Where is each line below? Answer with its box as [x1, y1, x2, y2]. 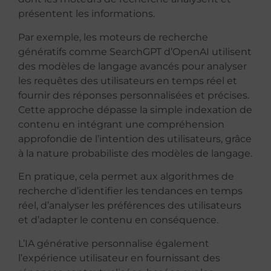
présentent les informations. [18, 8, 155, 20]
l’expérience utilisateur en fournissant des [18, 252, 220, 264]
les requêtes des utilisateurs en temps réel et [18, 74, 237, 87]
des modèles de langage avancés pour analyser [18, 60, 247, 72]
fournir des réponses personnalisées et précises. [18, 89, 249, 101]
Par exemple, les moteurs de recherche [18, 31, 208, 43]
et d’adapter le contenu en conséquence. [18, 214, 218, 226]
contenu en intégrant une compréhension [18, 118, 224, 130]
